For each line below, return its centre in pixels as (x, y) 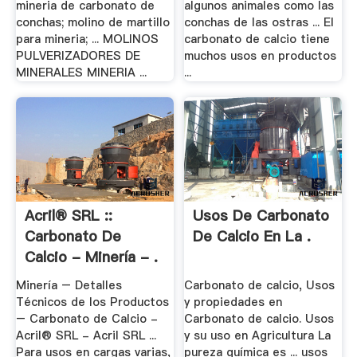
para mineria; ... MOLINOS (87, 39)
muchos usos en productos (261, 56)
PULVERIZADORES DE (78, 56)
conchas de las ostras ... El (259, 23)
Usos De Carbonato (261, 216)
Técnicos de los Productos (92, 302)
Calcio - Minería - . (91, 257)
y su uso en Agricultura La (258, 335)
